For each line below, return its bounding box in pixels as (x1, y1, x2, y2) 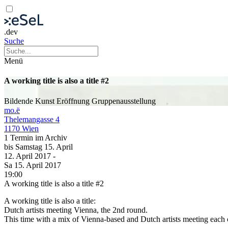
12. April (4, 151, 35, 160)
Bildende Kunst (4, 96, 56, 105)
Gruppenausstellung (92, 96, 156, 105)
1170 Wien (4, 124, 39, 133)
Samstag (15, 142, 44, 151)
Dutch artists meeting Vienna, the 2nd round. (4, 205, 148, 214)
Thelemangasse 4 (4, 115, 60, 124)
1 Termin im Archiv (4, 133, 67, 142)
